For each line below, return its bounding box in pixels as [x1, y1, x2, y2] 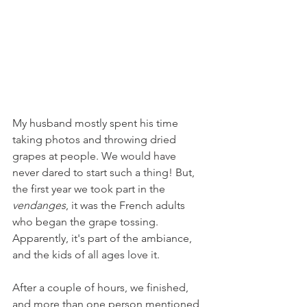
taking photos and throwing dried [12, 133, 179, 147]
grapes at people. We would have [12, 149, 179, 163]
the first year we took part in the [12, 182, 168, 196]
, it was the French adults [66, 199, 188, 212]
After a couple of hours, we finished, [12, 281, 191, 295]
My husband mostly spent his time [12, 116, 181, 130]
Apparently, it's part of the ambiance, [12, 232, 195, 245]
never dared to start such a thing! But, [12, 166, 197, 180]
